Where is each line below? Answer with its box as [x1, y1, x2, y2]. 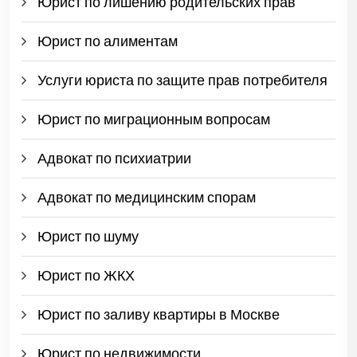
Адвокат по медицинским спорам [37, 189, 256, 207]
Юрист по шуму [37, 228, 139, 246]
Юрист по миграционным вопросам [37, 111, 270, 129]
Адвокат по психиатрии [37, 150, 191, 168]
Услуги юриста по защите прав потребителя [37, 72, 328, 90]
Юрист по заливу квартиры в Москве [37, 306, 280, 324]
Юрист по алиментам [37, 33, 178, 51]
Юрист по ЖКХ [37, 267, 135, 285]
